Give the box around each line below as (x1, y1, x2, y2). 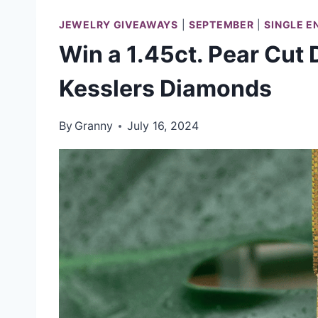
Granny (75, 119, 114, 133)
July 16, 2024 (127, 119, 199, 133)
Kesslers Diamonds (59, 75, 272, 102)
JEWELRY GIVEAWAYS (59, 18, 178, 31)
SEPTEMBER (189, 18, 254, 31)
